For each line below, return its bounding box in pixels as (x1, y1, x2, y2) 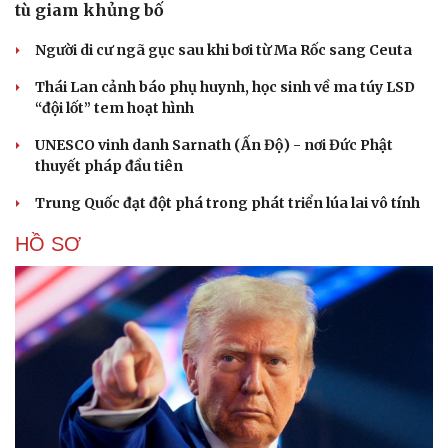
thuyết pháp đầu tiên (35, 156, 183, 175)
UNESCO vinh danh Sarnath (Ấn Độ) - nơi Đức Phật (35, 135, 393, 154)
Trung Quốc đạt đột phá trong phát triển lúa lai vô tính (35, 193, 420, 212)
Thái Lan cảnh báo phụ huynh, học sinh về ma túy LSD (35, 77, 415, 96)
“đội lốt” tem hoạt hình (35, 98, 194, 117)
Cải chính (15, 424, 80, 441)
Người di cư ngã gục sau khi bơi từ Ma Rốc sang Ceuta (35, 40, 412, 59)
